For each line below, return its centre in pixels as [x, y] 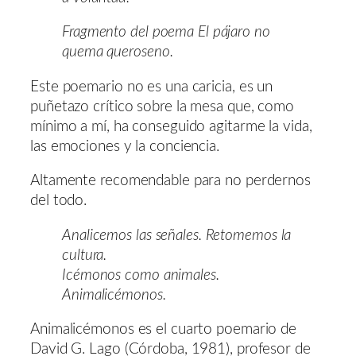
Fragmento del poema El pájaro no [166, 33]
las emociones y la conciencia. [125, 146]
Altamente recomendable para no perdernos [170, 181]
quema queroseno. [118, 52]
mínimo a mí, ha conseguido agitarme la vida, [171, 126]
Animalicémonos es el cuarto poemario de [164, 330]
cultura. [85, 255]
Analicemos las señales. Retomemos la [177, 235]
